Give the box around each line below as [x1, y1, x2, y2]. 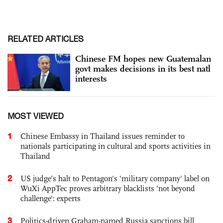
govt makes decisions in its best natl [75, 63, 211, 74]
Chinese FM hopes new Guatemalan [75, 53, 211, 64]
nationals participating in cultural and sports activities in [20, 141, 211, 151]
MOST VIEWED [7, 111, 64, 121]
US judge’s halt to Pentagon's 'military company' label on [20, 174, 210, 184]
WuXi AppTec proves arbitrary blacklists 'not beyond [20, 184, 195, 194]
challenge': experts [20, 194, 81, 204]
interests [75, 73, 107, 84]
